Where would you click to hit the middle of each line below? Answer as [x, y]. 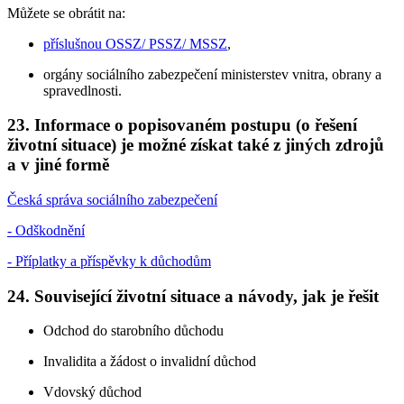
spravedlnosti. [83, 90]
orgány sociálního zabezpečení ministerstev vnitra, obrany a [212, 74]
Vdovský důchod [92, 392]
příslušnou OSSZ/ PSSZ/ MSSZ [135, 43]
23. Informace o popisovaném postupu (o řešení [182, 125]
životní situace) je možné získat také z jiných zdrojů [196, 145]
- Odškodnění [46, 230]
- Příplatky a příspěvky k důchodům [109, 261]
